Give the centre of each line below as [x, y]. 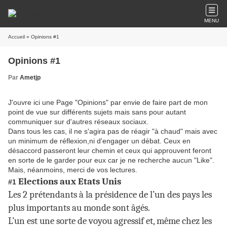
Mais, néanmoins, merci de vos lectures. [73, 170]
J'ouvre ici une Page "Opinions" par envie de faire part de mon [108, 102]
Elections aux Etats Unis [70, 181]
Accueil [16, 37]
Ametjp [30, 78]
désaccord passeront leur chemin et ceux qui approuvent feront [110, 150]
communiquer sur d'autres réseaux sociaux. [78, 122]
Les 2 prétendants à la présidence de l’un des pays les [110, 195]
